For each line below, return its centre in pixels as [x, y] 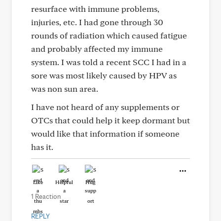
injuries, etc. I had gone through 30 [97, 22]
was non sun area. [65, 89]
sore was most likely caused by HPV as [104, 75]
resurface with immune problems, [95, 9]
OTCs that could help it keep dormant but [110, 120]
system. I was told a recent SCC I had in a [109, 62]
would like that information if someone [105, 133]
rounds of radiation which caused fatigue [109, 35]
